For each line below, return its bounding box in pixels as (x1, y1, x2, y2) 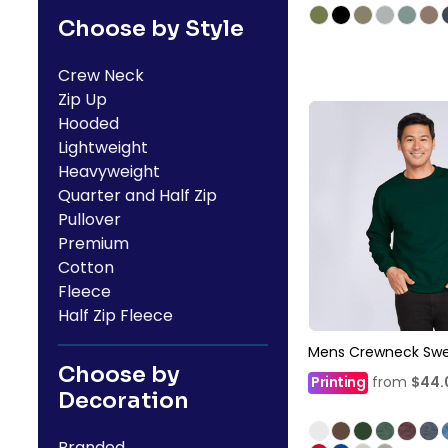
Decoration (58, 387, 189, 414)
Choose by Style (58, 15, 244, 42)
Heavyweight (58, 160, 160, 183)
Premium (58, 232, 129, 255)
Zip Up (58, 88, 107, 111)
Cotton (58, 256, 114, 279)
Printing (311, 371, 365, 392)
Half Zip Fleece (58, 304, 173, 327)
